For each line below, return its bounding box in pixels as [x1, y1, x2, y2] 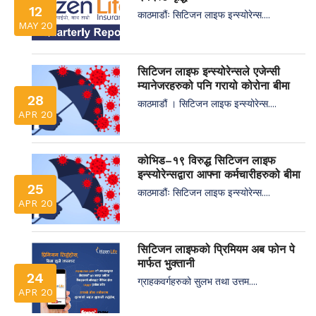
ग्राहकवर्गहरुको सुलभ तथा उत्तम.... [138, 274, 257, 288]
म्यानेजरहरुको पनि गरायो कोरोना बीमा [138, 78, 290, 92]
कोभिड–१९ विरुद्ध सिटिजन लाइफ [138, 153, 276, 167]
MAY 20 [18, 19, 53, 31]
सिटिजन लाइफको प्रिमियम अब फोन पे [138, 242, 295, 256]
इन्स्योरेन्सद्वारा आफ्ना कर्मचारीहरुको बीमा [138, 167, 300, 181]
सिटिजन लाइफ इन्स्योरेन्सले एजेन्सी [138, 64, 280, 78]
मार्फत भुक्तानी [138, 256, 195, 270]
